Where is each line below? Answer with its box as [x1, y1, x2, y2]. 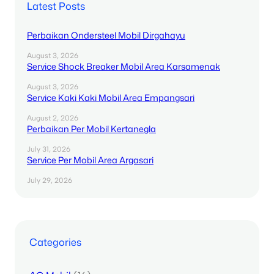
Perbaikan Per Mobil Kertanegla [27, 122, 156, 136]
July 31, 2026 [27, 145, 70, 154]
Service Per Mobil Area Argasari [27, 154, 154, 167]
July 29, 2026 [27, 176, 72, 185]
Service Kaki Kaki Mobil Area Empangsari [27, 91, 194, 105]
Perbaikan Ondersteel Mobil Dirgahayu [27, 29, 185, 42]
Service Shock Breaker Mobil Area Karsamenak [27, 60, 220, 73]
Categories [29, 235, 81, 250]
